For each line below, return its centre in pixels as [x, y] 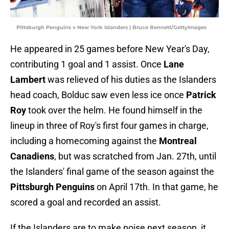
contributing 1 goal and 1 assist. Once [87, 64]
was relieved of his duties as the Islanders [131, 80]
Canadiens [32, 156]
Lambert [28, 80]
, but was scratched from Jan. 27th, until [135, 156]
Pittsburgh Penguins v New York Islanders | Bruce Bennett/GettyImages [111, 28]
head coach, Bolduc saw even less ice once [98, 95]
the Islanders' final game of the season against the [112, 172]
